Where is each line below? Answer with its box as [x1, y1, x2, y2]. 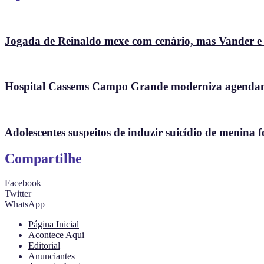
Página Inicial [28, 219, 79, 230]
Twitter [5, 189, 31, 199]
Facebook [5, 178, 41, 189]
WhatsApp [5, 199, 45, 210]
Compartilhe [5, 150, 82, 166]
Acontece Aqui [28, 230, 84, 240]
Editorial [28, 240, 60, 251]
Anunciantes [28, 251, 75, 262]
